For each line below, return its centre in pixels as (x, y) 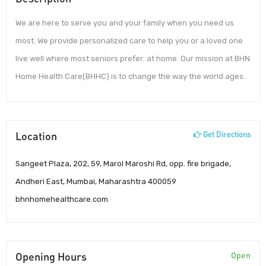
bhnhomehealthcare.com (62, 199)
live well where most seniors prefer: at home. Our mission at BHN (133, 59)
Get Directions (226, 134)
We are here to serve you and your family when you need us (125, 23)
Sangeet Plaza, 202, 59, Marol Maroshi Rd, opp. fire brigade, (123, 163)
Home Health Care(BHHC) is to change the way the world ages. (130, 77)
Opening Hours (51, 256)
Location (36, 136)
